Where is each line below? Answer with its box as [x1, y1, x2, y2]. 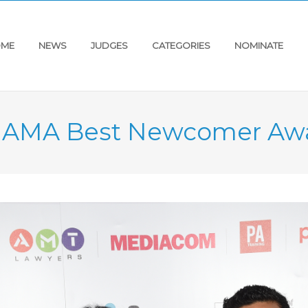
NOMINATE [234, 40, 283, 51]
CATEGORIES [152, 40, 210, 51]
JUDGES [91, 40, 128, 51]
